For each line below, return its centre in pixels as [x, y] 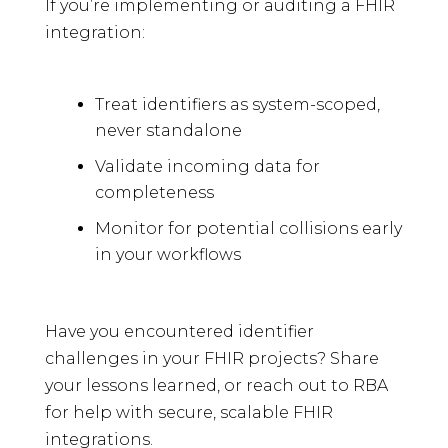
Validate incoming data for [207, 167]
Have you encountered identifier [179, 332]
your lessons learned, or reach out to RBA [216, 386]
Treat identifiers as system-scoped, [237, 105]
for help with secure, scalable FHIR [188, 413]
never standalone [168, 131]
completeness [154, 193]
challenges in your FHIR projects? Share [211, 359]
